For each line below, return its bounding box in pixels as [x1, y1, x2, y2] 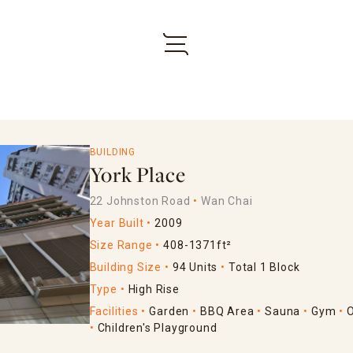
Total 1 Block [229, 260, 300, 273]
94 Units [172, 260, 218, 273]
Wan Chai [201, 194, 253, 207]
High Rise [128, 282, 180, 295]
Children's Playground [97, 321, 217, 334]
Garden [149, 304, 190, 318]
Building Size [89, 260, 162, 273]
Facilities [89, 304, 139, 318]
